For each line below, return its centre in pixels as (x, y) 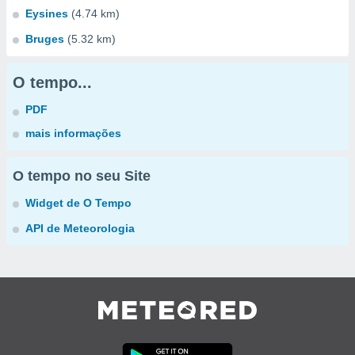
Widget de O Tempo (78, 203)
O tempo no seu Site (82, 176)
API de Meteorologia (80, 228)
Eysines (47, 13)
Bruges (45, 39)
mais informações (73, 133)
